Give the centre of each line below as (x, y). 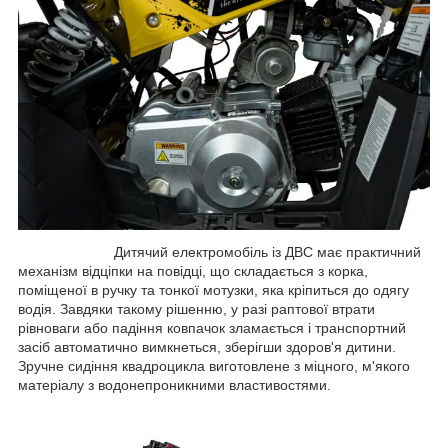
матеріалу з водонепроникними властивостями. (174, 385)
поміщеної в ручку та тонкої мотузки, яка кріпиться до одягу (213, 290)
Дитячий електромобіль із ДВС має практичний (219, 252)
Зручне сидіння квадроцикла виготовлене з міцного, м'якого (214, 366)
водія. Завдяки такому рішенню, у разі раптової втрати (196, 309)
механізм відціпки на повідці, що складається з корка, (193, 271)
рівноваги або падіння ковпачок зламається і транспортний (212, 328)
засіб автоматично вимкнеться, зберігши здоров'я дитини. (207, 347)
